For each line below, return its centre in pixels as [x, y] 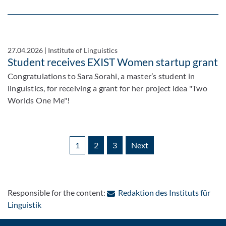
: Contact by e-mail [74, 204]
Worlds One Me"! [39, 100]
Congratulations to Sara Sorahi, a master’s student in [101, 76]
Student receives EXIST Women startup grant [113, 62]
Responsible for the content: [58, 192]
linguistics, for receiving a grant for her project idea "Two [107, 88]
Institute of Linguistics [83, 50]
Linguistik [25, 205]
